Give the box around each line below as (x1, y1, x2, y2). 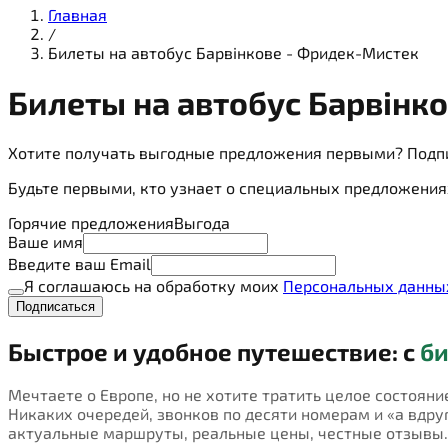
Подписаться (16, 298, 95, 314)
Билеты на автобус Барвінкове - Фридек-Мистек (48, 42, 419, 62)
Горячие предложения (8, 212, 174, 232)
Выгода (174, 212, 230, 232)
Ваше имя (8, 231, 83, 251)
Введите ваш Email (8, 253, 151, 273)
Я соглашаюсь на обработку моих (24, 275, 283, 295)
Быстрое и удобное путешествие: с (8, 336, 420, 366)
